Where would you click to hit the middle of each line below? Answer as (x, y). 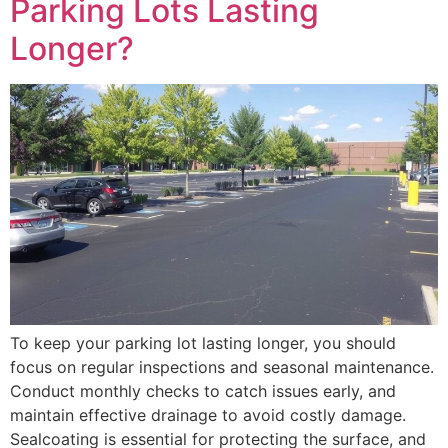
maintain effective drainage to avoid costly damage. (208, 414)
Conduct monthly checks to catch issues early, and (203, 390)
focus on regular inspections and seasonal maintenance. (222, 366)
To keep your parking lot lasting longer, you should (203, 342)
